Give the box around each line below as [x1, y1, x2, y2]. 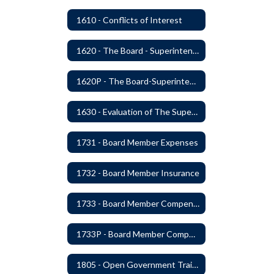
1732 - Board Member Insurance [76, 167, 199, 178]
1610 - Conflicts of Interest [76, 14, 182, 25]
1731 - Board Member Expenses [76, 136, 198, 147]
